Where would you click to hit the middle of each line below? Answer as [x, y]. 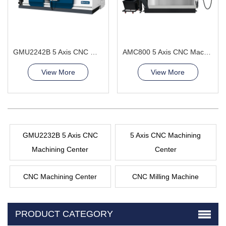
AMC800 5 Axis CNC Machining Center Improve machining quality [208, 52]
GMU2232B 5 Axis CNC [60, 135]
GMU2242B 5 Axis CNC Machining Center [94, 52]
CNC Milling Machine [166, 177]
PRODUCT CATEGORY [64, 214]
